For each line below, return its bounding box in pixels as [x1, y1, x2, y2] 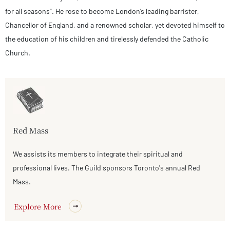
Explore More [14, 201, 62, 212]
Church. [5, 48, 30, 57]
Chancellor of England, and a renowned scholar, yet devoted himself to [5, 20, 225, 29]
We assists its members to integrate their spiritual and [13, 149, 183, 159]
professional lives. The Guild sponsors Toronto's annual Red [13, 163, 200, 172]
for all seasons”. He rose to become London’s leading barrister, [5, 6, 199, 15]
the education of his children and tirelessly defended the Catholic [5, 34, 208, 43]
